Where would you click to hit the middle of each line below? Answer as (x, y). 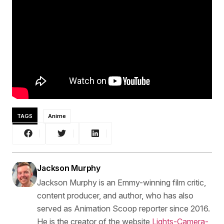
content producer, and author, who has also (115, 196)
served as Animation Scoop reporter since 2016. (124, 209)
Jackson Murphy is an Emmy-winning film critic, (122, 183)
